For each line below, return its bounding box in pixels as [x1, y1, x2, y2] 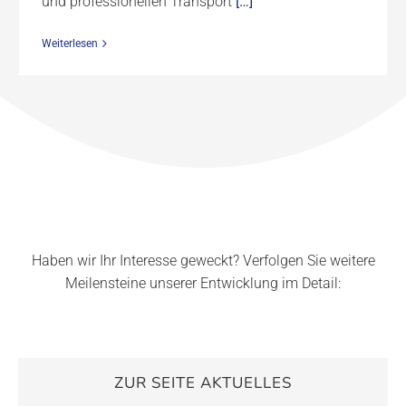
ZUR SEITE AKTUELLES [114, 372, 292, 394]
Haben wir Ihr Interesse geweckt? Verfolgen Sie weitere [31, 252, 375, 270]
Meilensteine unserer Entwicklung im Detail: [65, 275, 341, 293]
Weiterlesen [42, 37, 98, 51]
